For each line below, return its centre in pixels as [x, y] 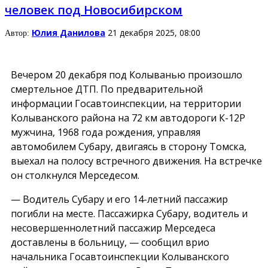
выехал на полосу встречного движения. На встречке [136, 161]
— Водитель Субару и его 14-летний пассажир [119, 199]
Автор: [18, 33]
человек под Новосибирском [94, 10]
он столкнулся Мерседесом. [75, 175]
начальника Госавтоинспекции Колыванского [120, 256]
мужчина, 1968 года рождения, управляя [106, 132]
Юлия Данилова [68, 33]
